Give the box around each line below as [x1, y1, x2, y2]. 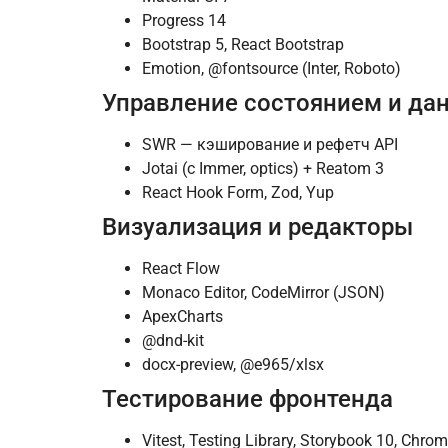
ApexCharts [142, 307, 223, 327]
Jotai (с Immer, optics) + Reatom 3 [142, 159, 384, 179]
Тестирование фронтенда [102, 385, 393, 414]
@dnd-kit [142, 331, 204, 351]
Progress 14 [142, 11, 230, 31]
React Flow [142, 259, 220, 279]
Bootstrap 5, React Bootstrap [142, 35, 344, 55]
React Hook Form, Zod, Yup [142, 183, 334, 203]
